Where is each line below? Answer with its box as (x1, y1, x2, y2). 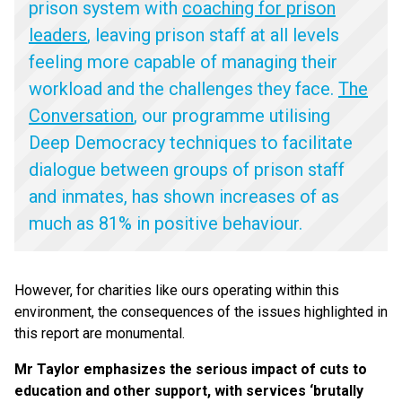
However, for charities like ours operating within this (14, 282, 339, 299)
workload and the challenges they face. (29, 78, 338, 100)
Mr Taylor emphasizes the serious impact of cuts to (14, 361, 367, 378)
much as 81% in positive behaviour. (29, 213, 302, 234)
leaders (29, 24, 87, 46)
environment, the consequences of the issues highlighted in (14, 303, 388, 320)
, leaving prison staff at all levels (87, 24, 339, 46)
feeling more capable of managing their (29, 51, 337, 73)
